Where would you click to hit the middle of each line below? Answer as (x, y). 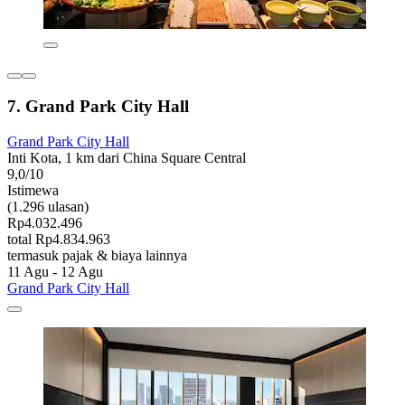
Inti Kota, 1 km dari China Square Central (127, 157)
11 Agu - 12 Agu (55, 271)
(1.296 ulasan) (48, 206)
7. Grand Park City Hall (98, 106)
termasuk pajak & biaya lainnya (97, 255)
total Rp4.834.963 (59, 239)
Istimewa (33, 190)
